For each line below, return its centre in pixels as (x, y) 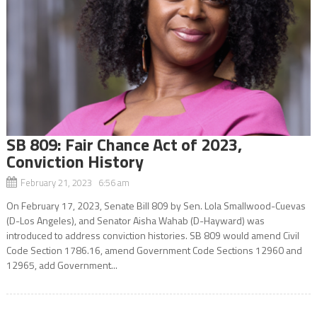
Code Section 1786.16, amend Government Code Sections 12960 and (154, 250)
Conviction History (75, 161)
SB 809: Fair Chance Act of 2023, (124, 144)
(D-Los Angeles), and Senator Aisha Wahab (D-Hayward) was (135, 220)
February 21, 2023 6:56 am (75, 182)
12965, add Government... (62, 265)
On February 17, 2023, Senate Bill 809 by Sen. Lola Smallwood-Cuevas (156, 205)
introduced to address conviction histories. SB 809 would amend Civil (152, 235)
